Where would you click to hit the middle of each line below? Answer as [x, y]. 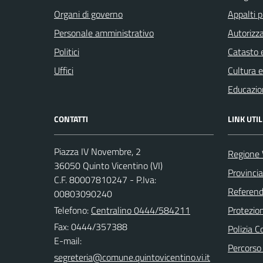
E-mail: [68, 240]
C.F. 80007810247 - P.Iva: [105, 179]
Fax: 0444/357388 [91, 226]
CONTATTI [71, 119]
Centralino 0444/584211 [141, 210]
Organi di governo [88, 14]
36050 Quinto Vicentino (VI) [108, 165]
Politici [67, 51]
